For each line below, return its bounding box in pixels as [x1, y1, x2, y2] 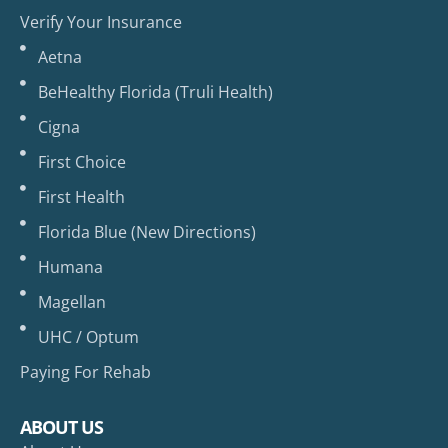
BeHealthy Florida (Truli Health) [37, 81, 273, 104]
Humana [37, 256, 103, 279]
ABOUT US [20, 415, 103, 440]
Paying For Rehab [20, 361, 151, 384]
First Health [37, 186, 125, 209]
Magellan [37, 291, 106, 314]
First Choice [37, 151, 126, 174]
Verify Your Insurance [20, 11, 182, 34]
